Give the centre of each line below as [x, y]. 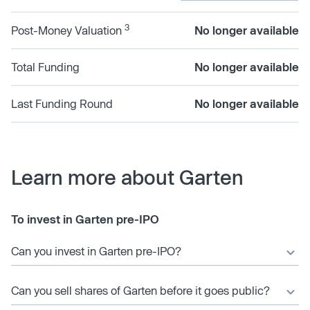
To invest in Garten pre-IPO [85, 219]
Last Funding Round [62, 103]
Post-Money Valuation [68, 30]
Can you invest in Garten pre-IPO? [96, 251]
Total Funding [45, 67]
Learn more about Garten [127, 177]
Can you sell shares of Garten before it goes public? [140, 290]
